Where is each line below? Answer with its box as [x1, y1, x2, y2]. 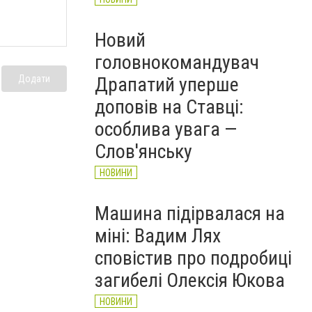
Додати [18, 72, 50, 84]
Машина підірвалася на [95, 202, 285, 225]
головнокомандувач [95, 51, 259, 74]
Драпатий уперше [95, 73, 239, 96]
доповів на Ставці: [95, 95, 244, 118]
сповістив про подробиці [95, 247, 292, 270]
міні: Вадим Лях [95, 224, 221, 247]
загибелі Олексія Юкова [95, 269, 285, 292]
